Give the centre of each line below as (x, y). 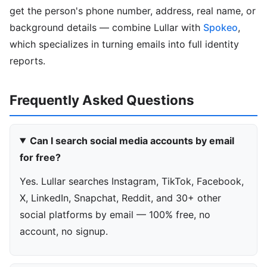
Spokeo (221, 28)
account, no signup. (64, 232)
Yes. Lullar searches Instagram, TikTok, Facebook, (132, 181)
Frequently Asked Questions (102, 100)
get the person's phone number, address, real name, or (133, 11)
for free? (40, 157)
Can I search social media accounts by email (132, 140)
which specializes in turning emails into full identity (124, 44)
